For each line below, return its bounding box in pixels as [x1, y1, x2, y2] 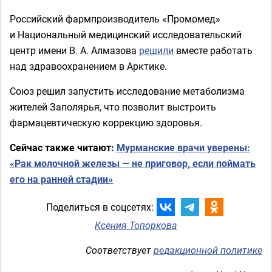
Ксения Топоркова [95, 219, 177, 232]
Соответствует [86, 243, 154, 257]
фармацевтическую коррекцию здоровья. [10, 116, 202, 129]
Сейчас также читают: [10, 141, 117, 154]
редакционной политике [154, 243, 262, 257]
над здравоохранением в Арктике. [10, 59, 167, 73]
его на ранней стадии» [10, 172, 113, 186]
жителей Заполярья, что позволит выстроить [10, 100, 216, 114]
